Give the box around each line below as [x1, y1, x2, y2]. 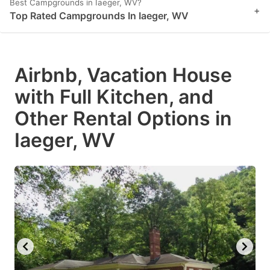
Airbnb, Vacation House [14, 63, 232, 87]
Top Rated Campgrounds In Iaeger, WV [10, 10, 189, 22]
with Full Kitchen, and [14, 85, 213, 109]
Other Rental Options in [14, 107, 232, 131]
